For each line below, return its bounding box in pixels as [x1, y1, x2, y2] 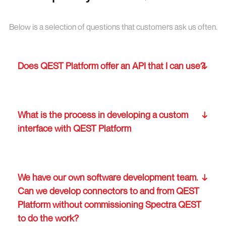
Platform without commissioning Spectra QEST [18, 199, 201, 210]
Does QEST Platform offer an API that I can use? [18, 60, 205, 72]
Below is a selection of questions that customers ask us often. [9, 22, 217, 32]
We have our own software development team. [18, 172, 198, 183]
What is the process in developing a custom [18, 109, 188, 121]
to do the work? [18, 212, 79, 224]
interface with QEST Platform [18, 123, 131, 134]
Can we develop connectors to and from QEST [18, 185, 199, 197]
